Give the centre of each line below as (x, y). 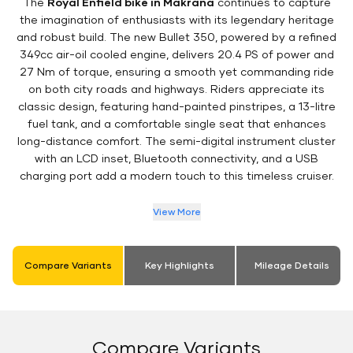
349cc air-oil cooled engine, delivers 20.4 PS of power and (176, 54)
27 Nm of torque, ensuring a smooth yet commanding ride (176, 72)
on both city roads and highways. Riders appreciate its (176, 89)
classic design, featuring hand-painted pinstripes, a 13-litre (176, 106)
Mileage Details (292, 266)
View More (176, 212)
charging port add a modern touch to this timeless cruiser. (176, 176)
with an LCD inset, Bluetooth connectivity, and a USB (176, 158)
